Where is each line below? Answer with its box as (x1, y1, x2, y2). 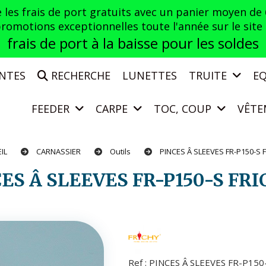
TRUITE (189, 68, 230, 83)
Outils (110, 146, 132, 157)
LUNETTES (122, 68, 177, 83)
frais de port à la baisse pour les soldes (7, 33, 259, 53)
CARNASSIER (36, 146, 83, 157)
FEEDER (31, 102, 72, 116)
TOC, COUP (154, 102, 214, 116)
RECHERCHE (48, 68, 110, 83)
